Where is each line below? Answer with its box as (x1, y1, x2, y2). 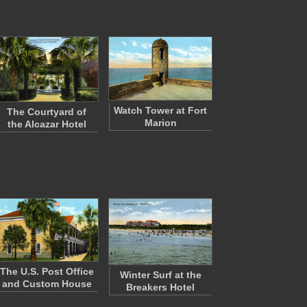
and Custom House (1, 278, 92, 289)
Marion (144, 117, 177, 128)
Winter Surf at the (119, 269, 201, 280)
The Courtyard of (7, 106, 86, 117)
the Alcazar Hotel (7, 119, 86, 130)
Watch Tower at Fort (114, 105, 207, 116)
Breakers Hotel (126, 282, 195, 293)
